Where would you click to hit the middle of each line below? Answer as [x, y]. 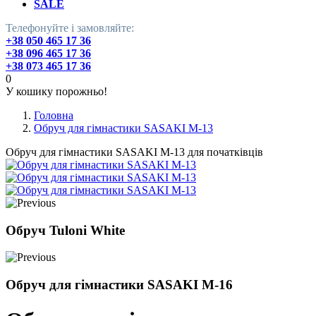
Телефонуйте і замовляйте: [70, 28]
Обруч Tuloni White [65, 230]
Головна [54, 115]
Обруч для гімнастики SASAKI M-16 [119, 284]
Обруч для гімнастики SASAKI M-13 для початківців [134, 152]
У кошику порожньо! [56, 91]
